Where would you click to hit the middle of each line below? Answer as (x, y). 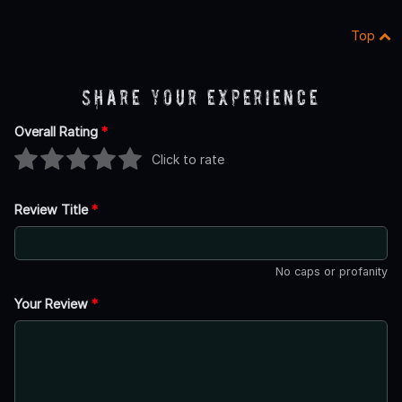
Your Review (53, 303)
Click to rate (188, 160)
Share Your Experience (201, 97)
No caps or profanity (332, 271)
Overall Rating (58, 131)
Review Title (53, 209)
